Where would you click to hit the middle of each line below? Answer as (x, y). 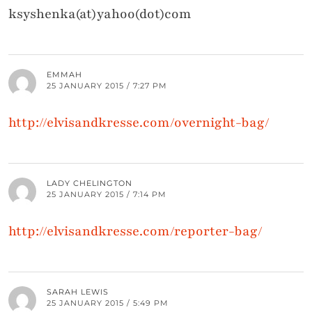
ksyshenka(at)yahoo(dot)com (100, 14)
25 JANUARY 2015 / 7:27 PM (107, 86)
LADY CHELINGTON (89, 184)
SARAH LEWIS (78, 292)
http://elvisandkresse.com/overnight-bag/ (139, 123)
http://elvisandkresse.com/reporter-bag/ (135, 232)
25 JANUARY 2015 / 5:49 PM (108, 303)
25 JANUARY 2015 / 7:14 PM (107, 195)
